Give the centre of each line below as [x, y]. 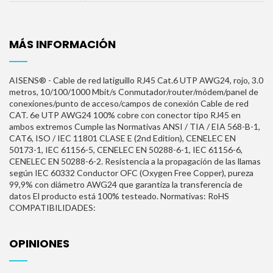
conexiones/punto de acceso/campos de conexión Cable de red [129, 103]
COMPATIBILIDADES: [52, 207]
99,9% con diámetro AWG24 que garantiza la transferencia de [126, 184]
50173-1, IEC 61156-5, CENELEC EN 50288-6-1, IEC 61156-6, [126, 149]
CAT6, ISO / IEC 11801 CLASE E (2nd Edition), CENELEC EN [122, 138]
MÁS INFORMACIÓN [62, 44]
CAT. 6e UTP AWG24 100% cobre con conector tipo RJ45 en [125, 115]
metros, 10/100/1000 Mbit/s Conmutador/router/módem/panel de [134, 91]
